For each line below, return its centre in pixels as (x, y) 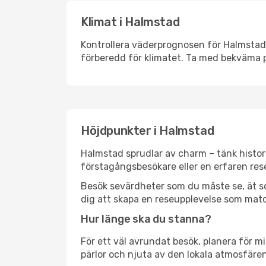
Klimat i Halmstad (130, 22)
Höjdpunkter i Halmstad (148, 131)
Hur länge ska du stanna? (146, 219)
